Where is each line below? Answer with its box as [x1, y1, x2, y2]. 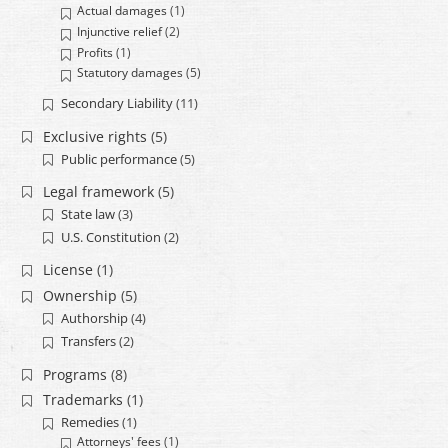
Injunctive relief [77, 24, 163, 40]
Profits [77, 44, 114, 60]
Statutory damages [77, 65, 184, 81]
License [42, 260, 93, 280]
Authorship [60, 309, 128, 328]
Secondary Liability [60, 94, 173, 113]
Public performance [60, 149, 177, 168]
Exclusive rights [42, 126, 147, 146]
